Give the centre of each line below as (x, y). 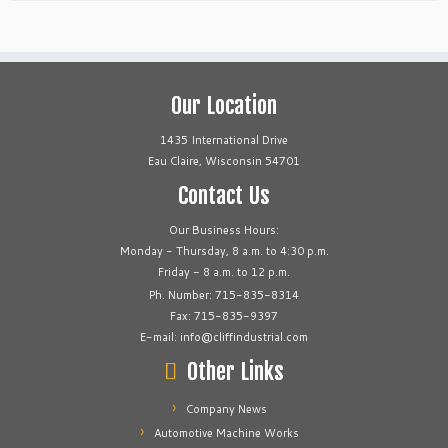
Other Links (235, 371)
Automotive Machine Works (226, 433)
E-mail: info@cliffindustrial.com (224, 337)
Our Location (224, 105)
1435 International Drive (224, 140)
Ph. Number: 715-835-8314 (224, 295)
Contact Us (224, 195)
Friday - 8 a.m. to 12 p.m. (224, 272)
